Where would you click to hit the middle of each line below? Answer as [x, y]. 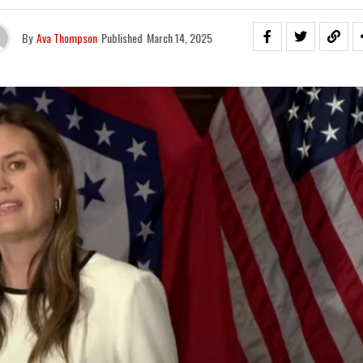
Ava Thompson [66, 38]
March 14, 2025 [179, 38]
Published [122, 38]
